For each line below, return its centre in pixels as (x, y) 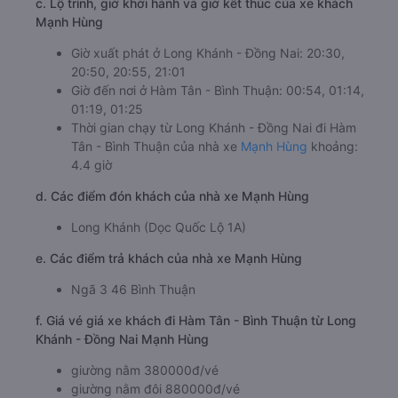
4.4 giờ (92, 229)
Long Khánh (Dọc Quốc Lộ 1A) (159, 291)
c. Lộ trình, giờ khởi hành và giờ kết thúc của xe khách (194, 68)
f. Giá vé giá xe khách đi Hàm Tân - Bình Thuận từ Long (196, 385)
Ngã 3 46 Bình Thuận (133, 354)
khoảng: (333, 211)
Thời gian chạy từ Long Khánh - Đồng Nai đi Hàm (214, 192)
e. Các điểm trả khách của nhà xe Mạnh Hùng (169, 322)
